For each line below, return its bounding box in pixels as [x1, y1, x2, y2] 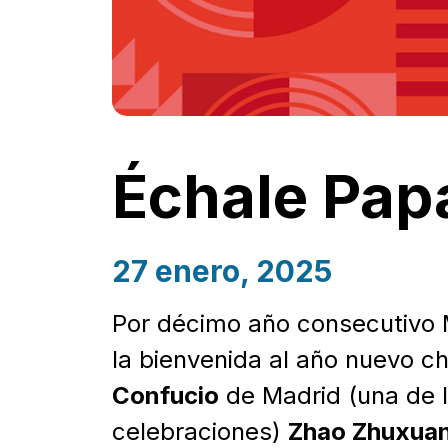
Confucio [112, 380, 219, 410]
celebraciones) [112, 416, 288, 446]
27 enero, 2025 [112, 252, 332, 289]
